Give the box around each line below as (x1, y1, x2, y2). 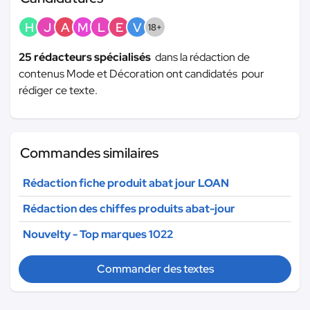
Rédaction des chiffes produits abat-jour (23, 201, 235, 216)
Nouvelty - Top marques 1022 (23, 226, 173, 241)
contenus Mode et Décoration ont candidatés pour (19, 66, 264, 81)
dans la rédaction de (155, 49, 250, 64)
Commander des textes (96, 261, 214, 276)
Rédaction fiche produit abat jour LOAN (23, 175, 229, 190)
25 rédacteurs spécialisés (19, 49, 155, 64)
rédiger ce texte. (19, 82, 98, 98)
